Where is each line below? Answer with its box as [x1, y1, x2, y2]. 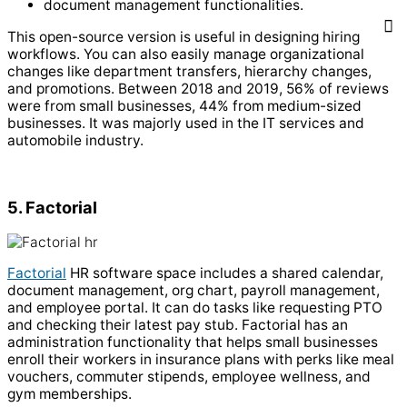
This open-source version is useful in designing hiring [7, 27, 360, 45]
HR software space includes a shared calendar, [66, 264, 383, 283]
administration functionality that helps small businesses [7, 333, 378, 352]
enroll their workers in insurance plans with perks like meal [7, 351, 394, 369]
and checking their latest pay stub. [7, 316, 238, 334]
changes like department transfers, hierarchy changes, [7, 62, 372, 80]
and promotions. [7, 79, 114, 97]
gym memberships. [7, 385, 132, 403]
